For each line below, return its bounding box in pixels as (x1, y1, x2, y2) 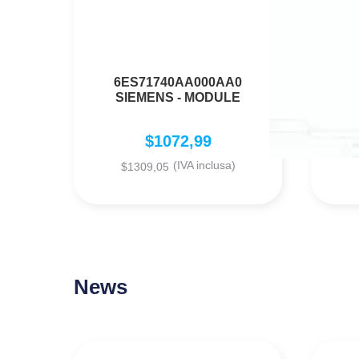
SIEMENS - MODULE (115, 91, 240, 105)
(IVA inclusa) (172, 159, 236, 172)
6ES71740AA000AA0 (114, 75, 242, 90)
